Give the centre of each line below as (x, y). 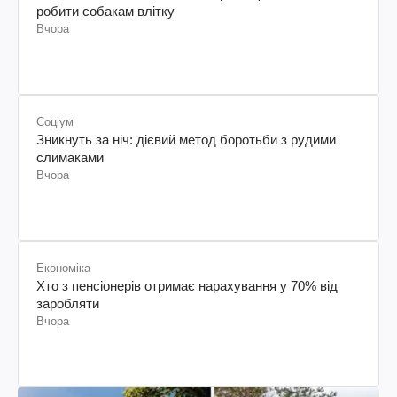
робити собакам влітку (105, 11)
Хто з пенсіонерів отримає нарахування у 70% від (187, 285)
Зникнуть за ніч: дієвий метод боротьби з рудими (186, 139)
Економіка (63, 268)
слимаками (70, 157)
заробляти (68, 303)
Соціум (55, 121)
